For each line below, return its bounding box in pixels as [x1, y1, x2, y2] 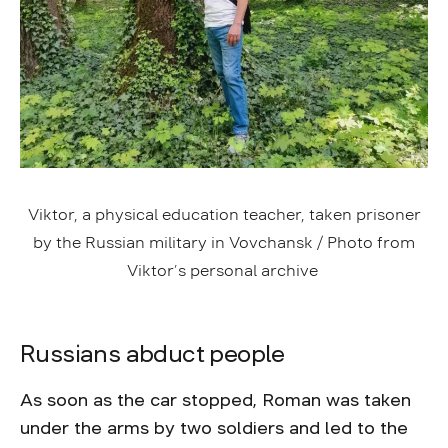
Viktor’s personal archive [126, 262, 322, 278]
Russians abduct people [20, 342, 291, 366]
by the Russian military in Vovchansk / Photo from [33, 234, 415, 250]
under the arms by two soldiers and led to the [20, 419, 408, 437]
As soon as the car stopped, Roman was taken [20, 391, 411, 409]
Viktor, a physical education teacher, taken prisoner [27, 206, 421, 222]
